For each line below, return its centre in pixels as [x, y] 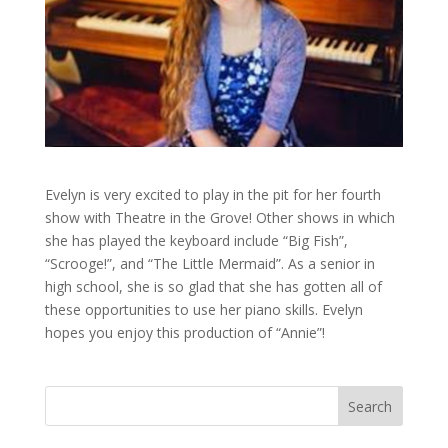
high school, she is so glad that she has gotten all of [213, 287]
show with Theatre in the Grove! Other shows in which [219, 218]
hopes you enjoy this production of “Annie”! [184, 333]
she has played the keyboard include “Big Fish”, [196, 241]
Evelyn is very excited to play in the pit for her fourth [212, 195]
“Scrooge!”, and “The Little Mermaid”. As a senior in [209, 264]
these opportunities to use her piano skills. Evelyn [203, 310]
